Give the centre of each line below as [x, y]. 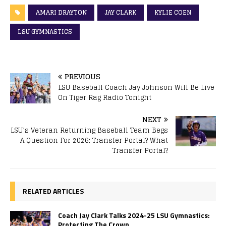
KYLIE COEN [173, 12]
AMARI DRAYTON [61, 12]
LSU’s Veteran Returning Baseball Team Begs [89, 130]
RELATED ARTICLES [53, 191]
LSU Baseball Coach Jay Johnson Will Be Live [136, 87]
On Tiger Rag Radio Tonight [105, 97]
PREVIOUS [82, 76]
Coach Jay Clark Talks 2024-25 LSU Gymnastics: [134, 215]
